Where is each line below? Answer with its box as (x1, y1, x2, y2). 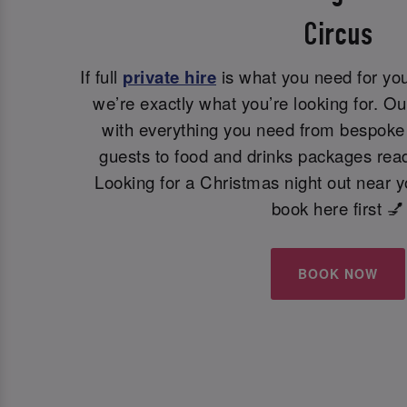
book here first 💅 (271, 196, 405, 221)
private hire (123, 65, 216, 90)
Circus (303, 15, 372, 54)
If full (80, 65, 123, 89)
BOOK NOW (298, 264, 378, 283)
